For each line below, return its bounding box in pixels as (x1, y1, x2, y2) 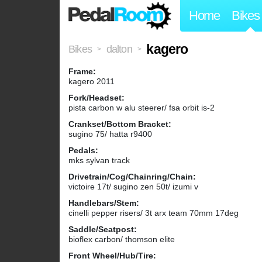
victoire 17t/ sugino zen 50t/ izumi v (68, 182, 198, 192)
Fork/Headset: (68, 93, 125, 103)
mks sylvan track (68, 156, 130, 166)
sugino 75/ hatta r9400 (68, 129, 152, 139)
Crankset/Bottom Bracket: (68, 119, 171, 129)
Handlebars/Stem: (68, 198, 139, 208)
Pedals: (68, 146, 98, 156)
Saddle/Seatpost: (68, 225, 137, 235)
